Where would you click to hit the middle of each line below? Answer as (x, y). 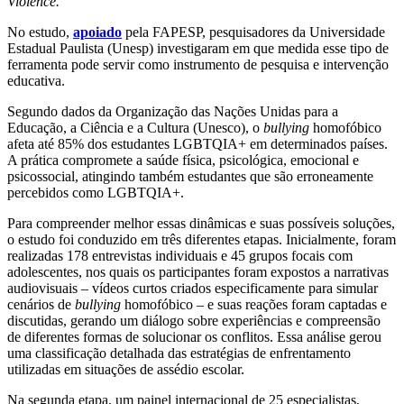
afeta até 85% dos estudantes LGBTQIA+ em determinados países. (197, 143)
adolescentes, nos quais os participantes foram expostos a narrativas (198, 271)
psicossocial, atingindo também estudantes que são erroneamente (190, 176)
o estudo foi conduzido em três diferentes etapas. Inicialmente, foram (202, 239)
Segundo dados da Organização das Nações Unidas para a (173, 111)
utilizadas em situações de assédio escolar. (126, 369)
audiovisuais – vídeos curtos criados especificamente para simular (193, 288)
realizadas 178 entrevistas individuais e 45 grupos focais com (180, 255)
